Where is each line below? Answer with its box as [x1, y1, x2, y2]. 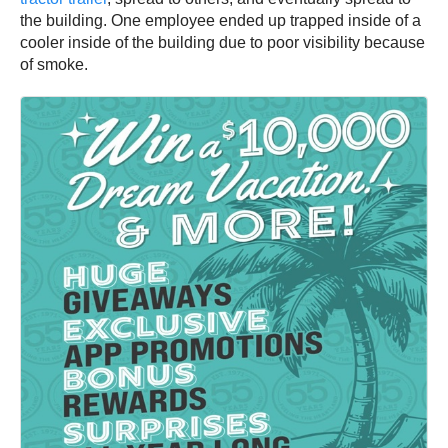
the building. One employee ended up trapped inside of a [20, 12, 421, 30]
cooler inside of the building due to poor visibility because [20, 34, 425, 52]
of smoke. [20, 56, 92, 74]
